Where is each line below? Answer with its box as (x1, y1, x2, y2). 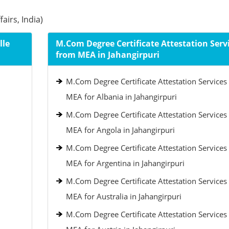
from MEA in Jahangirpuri (55, 49, 159, 60)
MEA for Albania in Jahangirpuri (65, 91, 177, 102)
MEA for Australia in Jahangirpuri (65, 191, 181, 201)
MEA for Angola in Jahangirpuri (65, 125, 175, 135)
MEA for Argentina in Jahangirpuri (65, 158, 185, 168)
